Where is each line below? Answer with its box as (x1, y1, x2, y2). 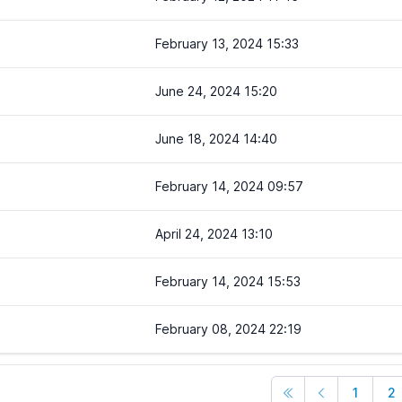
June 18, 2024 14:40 (155, 131, 277, 146)
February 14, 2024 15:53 (155, 274, 301, 289)
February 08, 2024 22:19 (155, 321, 301, 336)
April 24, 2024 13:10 (155, 226, 273, 241)
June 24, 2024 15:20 (155, 83, 277, 99)
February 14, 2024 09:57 (155, 179, 303, 194)
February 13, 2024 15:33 (155, 36, 299, 51)
